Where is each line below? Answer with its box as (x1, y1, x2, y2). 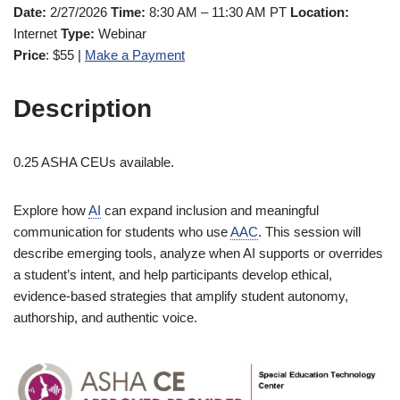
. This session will (258, 223, 361, 239)
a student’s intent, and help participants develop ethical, (13, 266, 332, 282)
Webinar (95, 25, 146, 41)
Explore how (13, 202, 88, 218)
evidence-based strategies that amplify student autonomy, (13, 287, 348, 304)
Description (13, 94, 152, 122)
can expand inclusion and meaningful (101, 202, 319, 218)
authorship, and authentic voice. (13, 309, 197, 325)
